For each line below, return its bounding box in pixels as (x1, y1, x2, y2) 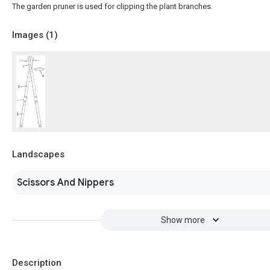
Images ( (12, 30, 49, 40)
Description (12, 257, 61, 268)
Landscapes (12, 149, 64, 160)
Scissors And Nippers (17, 177, 114, 189)
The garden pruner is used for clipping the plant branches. (12, 2, 213, 11)
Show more (160, 215, 205, 225)
